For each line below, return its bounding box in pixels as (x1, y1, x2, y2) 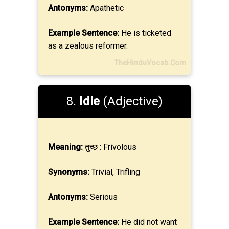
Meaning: (48, 142, 83, 152)
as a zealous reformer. (48, 41, 128, 51)
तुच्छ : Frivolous (83, 142, 136, 152)
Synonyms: (48, 167, 89, 177)
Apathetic (88, 3, 124, 13)
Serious (88, 192, 118, 202)
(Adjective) (100, 94, 163, 108)
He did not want (119, 217, 177, 227)
